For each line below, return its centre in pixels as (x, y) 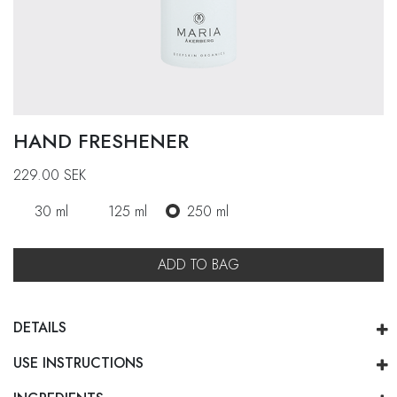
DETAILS (40, 328)
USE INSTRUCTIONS (78, 363)
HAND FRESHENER (101, 141)
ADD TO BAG (198, 265)
